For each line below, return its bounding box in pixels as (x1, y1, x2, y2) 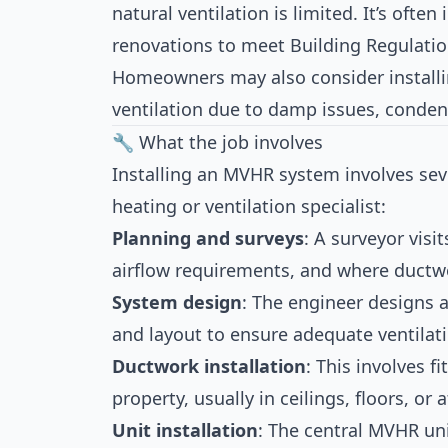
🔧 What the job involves (112, 130, 323, 154)
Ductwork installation (112, 354, 306, 378)
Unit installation (112, 418, 258, 442)
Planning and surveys (112, 226, 304, 250)
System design (112, 290, 242, 314)
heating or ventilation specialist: (112, 194, 386, 218)
